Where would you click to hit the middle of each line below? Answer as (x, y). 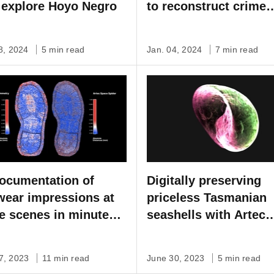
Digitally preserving (204, 180)
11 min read (66, 258)
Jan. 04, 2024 (176, 50)
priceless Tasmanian (207, 197)
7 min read (236, 50)
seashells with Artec (206, 214)
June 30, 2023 (177, 258)
